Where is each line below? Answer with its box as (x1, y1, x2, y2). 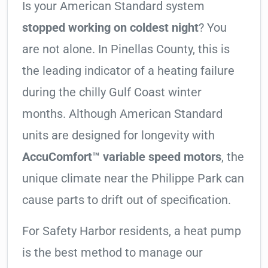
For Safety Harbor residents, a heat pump (22, 224, 241, 239)
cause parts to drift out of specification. (22, 193, 231, 208)
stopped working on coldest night (22, 20, 199, 35)
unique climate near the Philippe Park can (22, 171, 244, 186)
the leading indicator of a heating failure (22, 63, 234, 78)
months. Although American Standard (22, 106, 223, 121)
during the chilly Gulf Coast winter (22, 85, 202, 100)
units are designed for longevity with (22, 128, 215, 143)
